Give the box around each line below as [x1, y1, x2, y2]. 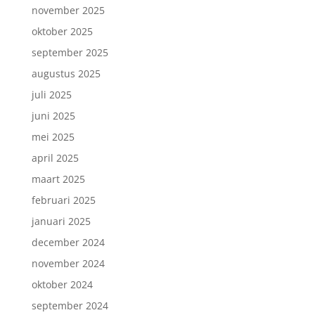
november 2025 [31, 3, 105, 17]
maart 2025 [31, 172, 85, 186]
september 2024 [31, 298, 108, 312]
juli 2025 [31, 87, 72, 101]
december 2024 [31, 235, 105, 249]
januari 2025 [31, 214, 91, 228]
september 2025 [31, 45, 108, 59]
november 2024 [31, 256, 105, 270]
